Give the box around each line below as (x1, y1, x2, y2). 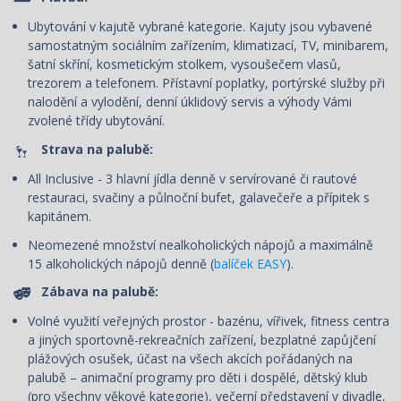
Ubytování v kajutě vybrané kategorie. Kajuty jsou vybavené (28, 18, 372, 36)
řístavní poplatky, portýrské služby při (170, 74, 385, 92)
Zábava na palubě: (41, 283, 158, 301)
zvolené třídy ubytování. (28, 112, 165, 130)
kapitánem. (28, 208, 91, 226)
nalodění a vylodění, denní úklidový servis (28, 93, 268, 111)
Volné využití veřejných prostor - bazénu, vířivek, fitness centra (28, 312, 389, 330)
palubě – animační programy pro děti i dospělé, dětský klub (28, 369, 368, 387)
